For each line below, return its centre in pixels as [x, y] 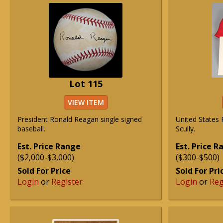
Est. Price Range [49, 146]
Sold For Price [44, 171]
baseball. [31, 129]
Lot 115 [86, 84]
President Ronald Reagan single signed [80, 119]
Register [67, 182]
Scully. [185, 129]
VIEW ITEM [86, 102]
